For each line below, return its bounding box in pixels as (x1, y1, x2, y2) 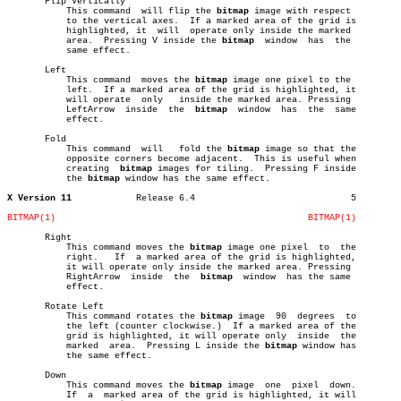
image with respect (249, 6, 351, 16)
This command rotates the (50, 311, 200, 321)
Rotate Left (7, 302, 104, 311)
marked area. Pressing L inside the (50, 341, 265, 351)
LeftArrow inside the (50, 105, 195, 115)
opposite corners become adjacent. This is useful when (7, 154, 50, 164)
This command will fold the (179, 144, 227, 154)
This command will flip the (136, 6, 217, 16)
